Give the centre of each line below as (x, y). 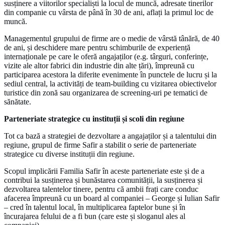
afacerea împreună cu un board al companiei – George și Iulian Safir (112, 198)
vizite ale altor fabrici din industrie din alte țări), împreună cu (99, 65)
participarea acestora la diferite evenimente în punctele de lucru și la (110, 74)
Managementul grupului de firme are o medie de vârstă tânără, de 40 (112, 38)
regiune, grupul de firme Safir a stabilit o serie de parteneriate (100, 145)
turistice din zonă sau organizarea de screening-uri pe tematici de (106, 92)
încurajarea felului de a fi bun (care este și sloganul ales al (95, 216)
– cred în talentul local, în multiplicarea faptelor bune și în (95, 207)
